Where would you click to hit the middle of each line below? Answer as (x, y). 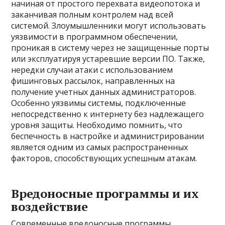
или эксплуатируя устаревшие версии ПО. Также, (108, 59)
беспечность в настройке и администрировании (108, 136)
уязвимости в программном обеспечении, (95, 37)
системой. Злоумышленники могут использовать (109, 26)
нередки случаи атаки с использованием (92, 70)
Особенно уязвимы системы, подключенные (99, 103)
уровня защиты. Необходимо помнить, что (97, 125)
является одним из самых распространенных (100, 147)
